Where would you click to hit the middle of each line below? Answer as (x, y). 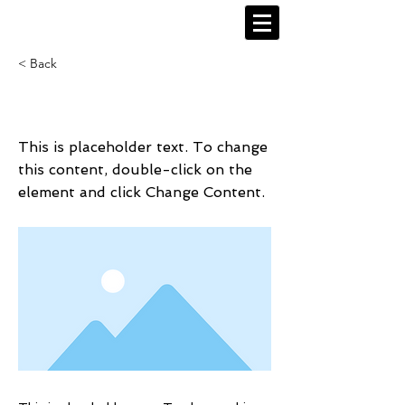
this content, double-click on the (135, 170)
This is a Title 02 (107, 104)
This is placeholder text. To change (143, 147)
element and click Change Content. (141, 192)
